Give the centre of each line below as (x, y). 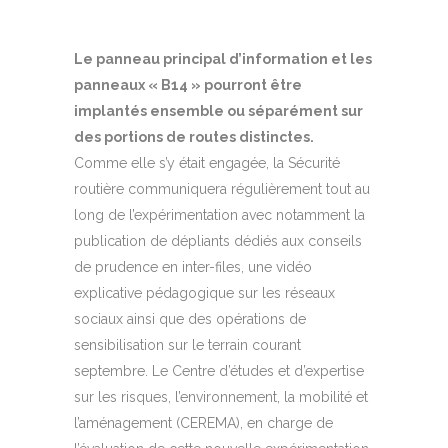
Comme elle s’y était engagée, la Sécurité (207, 163)
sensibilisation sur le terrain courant (187, 345)
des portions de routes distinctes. (194, 137)
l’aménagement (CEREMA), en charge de (203, 423)
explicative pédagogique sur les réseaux (204, 293)
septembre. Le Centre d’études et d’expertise (219, 371)
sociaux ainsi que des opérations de (190, 319)
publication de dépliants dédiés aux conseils (218, 241)
